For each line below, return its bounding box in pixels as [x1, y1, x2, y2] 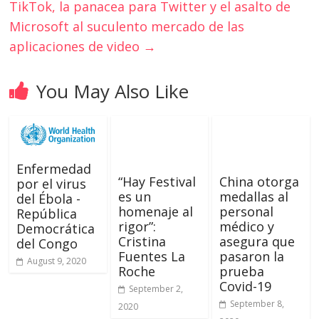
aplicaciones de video [9, 37, 144, 55]
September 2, [128, 282, 183, 295]
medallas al [219, 187, 288, 205]
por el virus [16, 175, 87, 193]
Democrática [16, 220, 95, 238]
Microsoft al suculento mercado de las [9, 17, 245, 35]
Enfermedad [16, 160, 92, 178]
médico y [219, 217, 274, 235]
